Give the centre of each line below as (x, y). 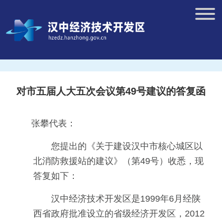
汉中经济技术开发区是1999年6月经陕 (126, 199)
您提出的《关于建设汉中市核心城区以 (127, 146)
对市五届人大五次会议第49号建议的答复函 (111, 91)
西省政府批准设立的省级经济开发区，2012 (119, 214)
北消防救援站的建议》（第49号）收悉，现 (118, 161)
